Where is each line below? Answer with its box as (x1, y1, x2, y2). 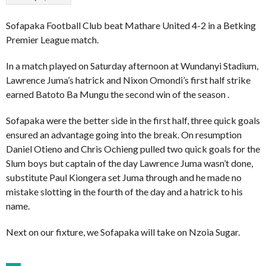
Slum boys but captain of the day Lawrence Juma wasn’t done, (6, 157, 253, 169)
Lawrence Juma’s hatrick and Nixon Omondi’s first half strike (6, 74, 251, 85)
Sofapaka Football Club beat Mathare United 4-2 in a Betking (6, 19, 256, 31)
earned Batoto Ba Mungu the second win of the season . (6, 88, 229, 100)
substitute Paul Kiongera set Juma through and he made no (6, 171, 242, 183)
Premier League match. (6, 33, 99, 45)
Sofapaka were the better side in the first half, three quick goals (6, 114, 260, 126)
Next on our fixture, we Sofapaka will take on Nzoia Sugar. (6, 226, 240, 237)
